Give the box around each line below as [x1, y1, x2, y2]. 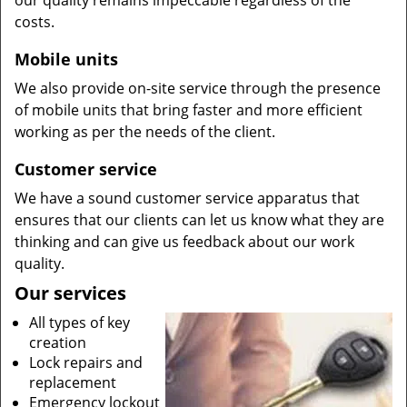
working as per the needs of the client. [15, 122, 275, 142]
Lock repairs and [29, 352, 143, 372]
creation [29, 333, 86, 352]
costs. [15, 12, 55, 32]
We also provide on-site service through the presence [15, 78, 381, 98]
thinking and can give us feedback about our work [15, 232, 354, 252]
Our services [15, 281, 126, 305]
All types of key [29, 313, 130, 333]
